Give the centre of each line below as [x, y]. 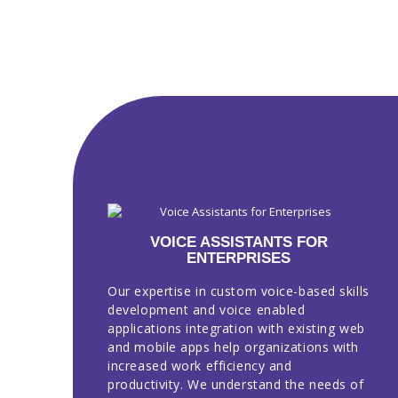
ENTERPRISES [239, 259]
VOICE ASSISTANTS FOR [239, 243]
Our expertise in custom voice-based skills [239, 291]
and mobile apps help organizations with [234, 347]
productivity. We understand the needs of [236, 385]
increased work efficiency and [200, 366]
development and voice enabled [207, 310]
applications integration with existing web [236, 329]
